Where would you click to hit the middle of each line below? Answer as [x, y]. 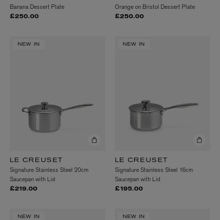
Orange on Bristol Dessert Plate [155, 7]
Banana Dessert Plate [37, 7]
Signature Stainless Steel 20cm [49, 170]
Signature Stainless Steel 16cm [154, 170]
